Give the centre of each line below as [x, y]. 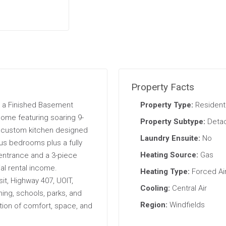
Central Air [188, 188]
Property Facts [163, 87]
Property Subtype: [173, 122]
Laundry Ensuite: [170, 138]
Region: [154, 205]
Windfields [186, 205]
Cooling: [155, 188]
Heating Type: [165, 172]
